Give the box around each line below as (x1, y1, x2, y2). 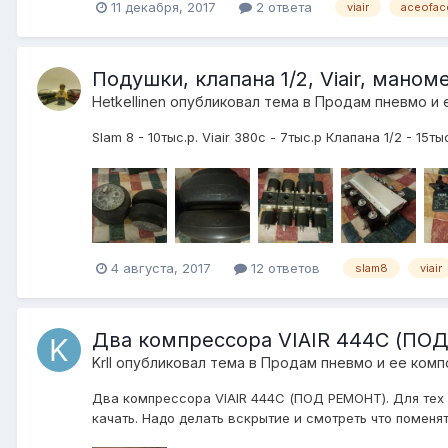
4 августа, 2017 (111, 259, 211, 276)
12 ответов (247, 259, 320, 276)
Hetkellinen (92, 93, 166, 111)
